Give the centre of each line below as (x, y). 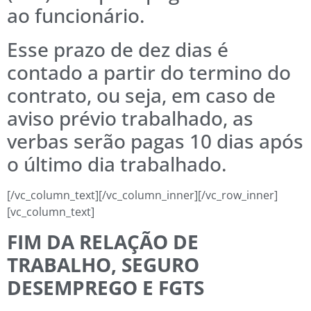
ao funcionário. (76, 16)
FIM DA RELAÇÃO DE (103, 241)
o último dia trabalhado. (117, 164)
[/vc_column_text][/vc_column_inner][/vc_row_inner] (142, 195)
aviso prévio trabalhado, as (130, 118)
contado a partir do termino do (149, 73)
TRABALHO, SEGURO (103, 264)
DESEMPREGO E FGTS (106, 287)
